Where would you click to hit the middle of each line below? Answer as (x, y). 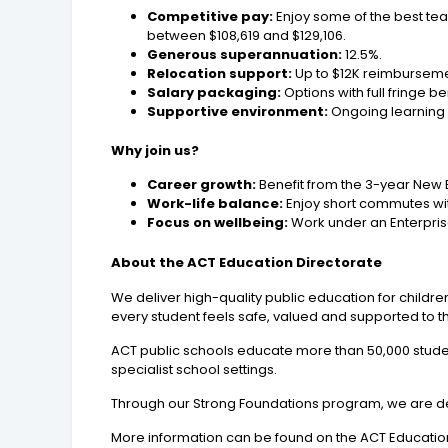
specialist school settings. (194, 370)
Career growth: (203, 185)
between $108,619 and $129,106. (247, 36)
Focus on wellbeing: (219, 223)
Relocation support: (220, 74)
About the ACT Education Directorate (247, 263)
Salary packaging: (214, 93)
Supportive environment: (238, 112)
